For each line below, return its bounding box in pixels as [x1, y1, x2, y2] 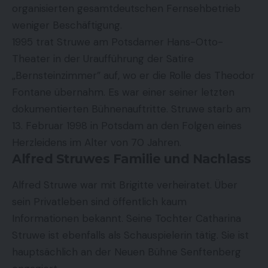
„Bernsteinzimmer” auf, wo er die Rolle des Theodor [12, 69, 255, 83]
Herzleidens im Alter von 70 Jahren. [12, 136, 181, 150]
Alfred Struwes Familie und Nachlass [12, 151, 251, 167]
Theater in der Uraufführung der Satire [12, 52, 194, 66]
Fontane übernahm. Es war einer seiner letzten [12, 86, 234, 99]
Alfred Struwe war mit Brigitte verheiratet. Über [12, 178, 237, 191]
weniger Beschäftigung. [12, 19, 122, 32]
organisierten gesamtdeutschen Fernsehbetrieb [12, 2, 240, 16]
